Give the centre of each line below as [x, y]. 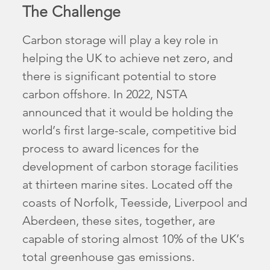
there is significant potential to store [120, 76]
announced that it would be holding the [128, 112]
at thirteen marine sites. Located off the [128, 185]
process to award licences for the [111, 149]
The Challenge [72, 12]
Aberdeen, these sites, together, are [119, 221]
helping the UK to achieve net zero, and [128, 58]
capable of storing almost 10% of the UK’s [134, 239]
